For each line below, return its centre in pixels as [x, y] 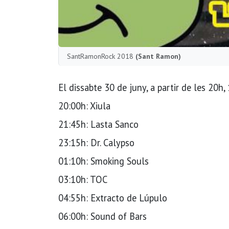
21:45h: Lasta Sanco [98, 124]
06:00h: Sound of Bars [102, 216]
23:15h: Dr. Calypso [96, 142]
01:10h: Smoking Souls [104, 161]
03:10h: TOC [83, 179]
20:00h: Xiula [84, 106]
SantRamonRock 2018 [101, 56]
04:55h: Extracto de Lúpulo [113, 198]
